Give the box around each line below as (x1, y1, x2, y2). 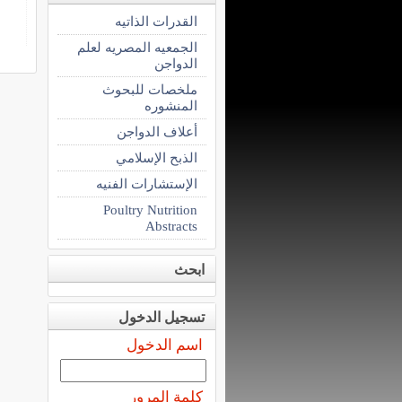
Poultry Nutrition (103, 202, 197, 217)
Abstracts (145, 218, 197, 233)
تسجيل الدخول (118, 310, 205, 325)
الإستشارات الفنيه (96, 176, 197, 191)
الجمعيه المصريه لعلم (77, 39, 197, 55)
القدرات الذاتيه (115, 13, 197, 29)
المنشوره (144, 98, 197, 113)
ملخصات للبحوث (102, 82, 197, 97)
